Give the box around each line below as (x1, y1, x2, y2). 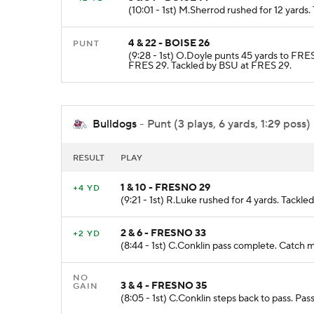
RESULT (73, 152, 104, 163)
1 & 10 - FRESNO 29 (121, 181, 210, 194)
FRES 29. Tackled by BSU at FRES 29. (128, 60, 292, 73)
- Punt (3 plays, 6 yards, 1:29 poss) (137, 117, 310, 132)
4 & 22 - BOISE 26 (128, 37, 210, 50)
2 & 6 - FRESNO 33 (121, 226, 206, 240)
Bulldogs (93, 117, 137, 132)
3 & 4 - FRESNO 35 (121, 279, 207, 292)
